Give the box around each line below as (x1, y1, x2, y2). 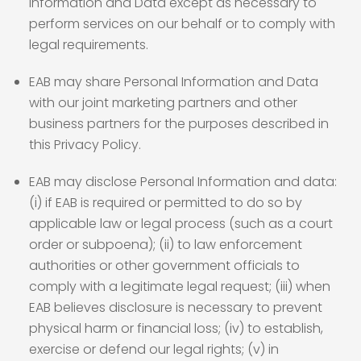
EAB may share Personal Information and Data (29, 73, 318, 91)
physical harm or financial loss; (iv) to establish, (29, 319, 323, 338)
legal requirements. (29, 35, 148, 54)
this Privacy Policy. (29, 135, 141, 154)
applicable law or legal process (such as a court (29, 214, 333, 233)
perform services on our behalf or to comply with (29, 15, 335, 33)
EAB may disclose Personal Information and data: (29, 172, 337, 191)
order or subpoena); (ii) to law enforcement (29, 235, 302, 254)
